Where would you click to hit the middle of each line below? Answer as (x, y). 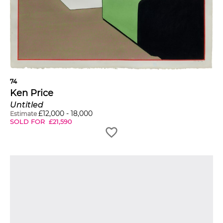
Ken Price (32, 93)
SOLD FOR (28, 122)
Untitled (27, 105)
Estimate (23, 114)
